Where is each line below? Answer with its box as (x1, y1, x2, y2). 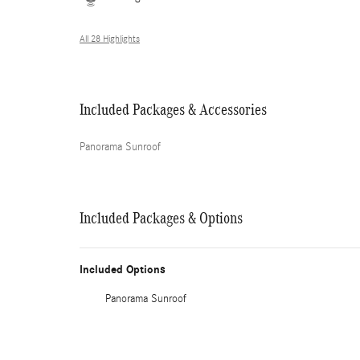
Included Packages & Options (80, 209, 243, 227)
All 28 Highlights (80, 33, 140, 44)
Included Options (80, 263, 166, 276)
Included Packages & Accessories (80, 100, 267, 118)
